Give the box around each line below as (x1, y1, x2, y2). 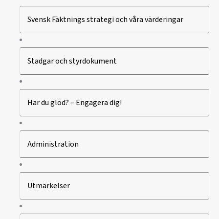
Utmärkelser (27, 180, 70, 191)
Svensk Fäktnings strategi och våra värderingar (27, 14, 183, 25)
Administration (27, 138, 79, 150)
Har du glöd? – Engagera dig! (27, 97, 122, 108)
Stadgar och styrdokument (27, 55, 117, 66)
